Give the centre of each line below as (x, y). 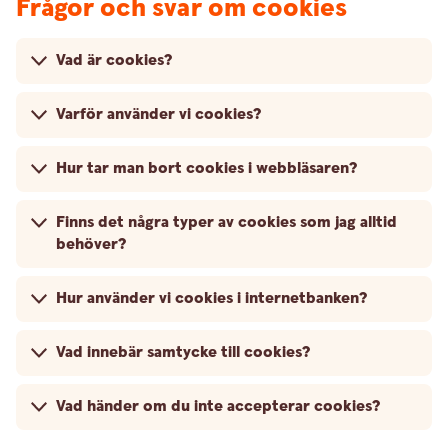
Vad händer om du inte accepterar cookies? (218, 406)
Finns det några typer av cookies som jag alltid (226, 222)
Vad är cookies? (114, 60)
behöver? (91, 244)
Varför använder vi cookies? (158, 114)
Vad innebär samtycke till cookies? (183, 352)
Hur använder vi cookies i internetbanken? (211, 298)
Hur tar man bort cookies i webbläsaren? (206, 168)
